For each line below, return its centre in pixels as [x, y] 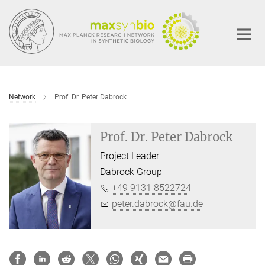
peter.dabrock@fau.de [158, 204]
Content [19, 27]
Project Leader [130, 156]
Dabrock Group [131, 172]
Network [22, 97]
